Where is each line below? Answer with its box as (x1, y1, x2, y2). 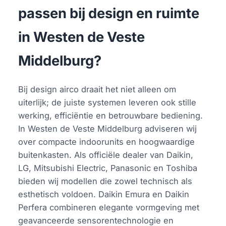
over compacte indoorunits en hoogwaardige (18, 137, 195, 147)
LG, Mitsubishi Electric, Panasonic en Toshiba (18, 163, 198, 174)
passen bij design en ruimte (18, 5, 200, 22)
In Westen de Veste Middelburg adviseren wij (18, 124, 197, 134)
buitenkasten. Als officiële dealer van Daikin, (18, 150, 194, 160)
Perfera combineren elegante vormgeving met (18, 202, 200, 213)
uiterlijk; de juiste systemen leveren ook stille (18, 97, 197, 108)
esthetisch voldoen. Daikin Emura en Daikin (18, 189, 190, 200)
